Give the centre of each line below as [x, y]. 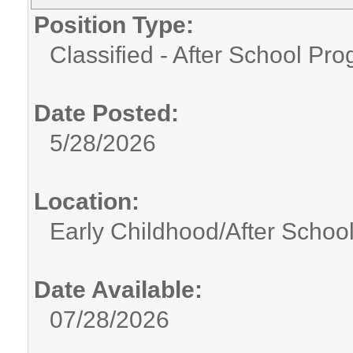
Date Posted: [106, 113]
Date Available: [118, 290]
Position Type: [114, 25]
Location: [87, 201]
